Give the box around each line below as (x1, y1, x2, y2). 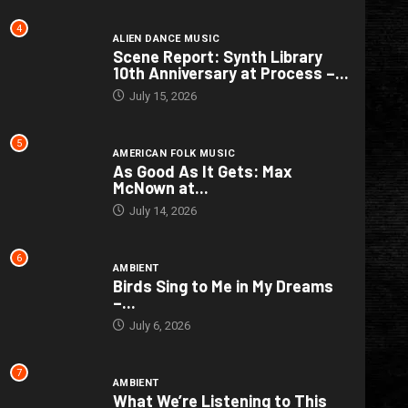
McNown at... (112, 178, 209, 198)
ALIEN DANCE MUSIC (112, 32, 220, 45)
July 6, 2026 (126, 319, 190, 333)
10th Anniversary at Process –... (112, 62, 349, 83)
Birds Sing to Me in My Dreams (112, 276, 333, 297)
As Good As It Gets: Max (112, 161, 292, 181)
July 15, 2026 (126, 88, 197, 103)
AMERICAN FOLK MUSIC (112, 148, 236, 159)
